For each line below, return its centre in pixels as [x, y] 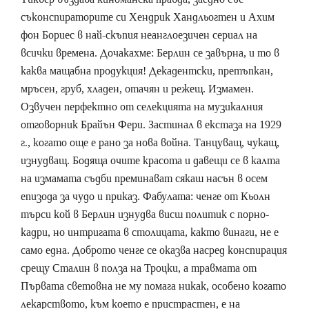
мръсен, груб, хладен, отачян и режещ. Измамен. [137, 89]
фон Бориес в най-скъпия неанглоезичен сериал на [139, 35]
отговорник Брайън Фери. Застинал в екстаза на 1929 [151, 125]
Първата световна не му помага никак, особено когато [153, 286]
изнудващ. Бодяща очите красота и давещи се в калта [150, 161]
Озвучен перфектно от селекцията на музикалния [142, 107]
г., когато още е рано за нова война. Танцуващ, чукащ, [150, 143]
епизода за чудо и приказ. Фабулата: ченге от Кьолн [146, 197]
